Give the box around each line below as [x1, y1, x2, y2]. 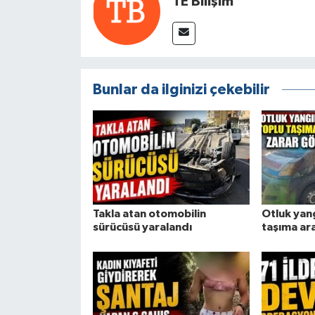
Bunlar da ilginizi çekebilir [92, 82, 270, 97]
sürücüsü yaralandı [92, 221, 192, 233]
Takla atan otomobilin [92, 207, 206, 219]
